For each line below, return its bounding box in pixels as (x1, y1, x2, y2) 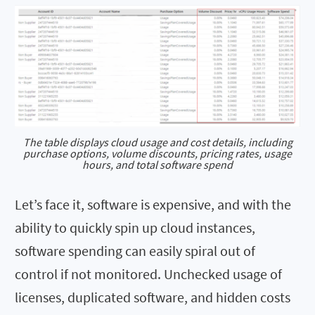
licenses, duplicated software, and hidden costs (15, 288, 290, 306)
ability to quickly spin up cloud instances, (15, 218, 255, 236)
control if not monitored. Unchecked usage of (15, 264, 282, 283)
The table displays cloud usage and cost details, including (22, 134, 292, 149)
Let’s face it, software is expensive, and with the (15, 195, 291, 213)
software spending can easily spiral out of (15, 241, 255, 259)
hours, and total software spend (82, 157, 233, 172)
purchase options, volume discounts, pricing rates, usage (23, 146, 292, 160)
